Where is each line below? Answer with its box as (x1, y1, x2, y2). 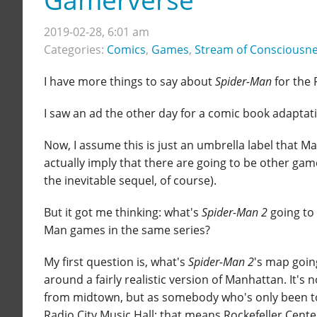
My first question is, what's (44, 253, 188, 270)
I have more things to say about (44, 73, 215, 89)
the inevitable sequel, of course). (44, 172, 217, 188)
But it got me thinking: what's (44, 204, 202, 220)
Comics (107, 41, 146, 57)
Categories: (44, 41, 107, 57)
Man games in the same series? (44, 221, 210, 238)
